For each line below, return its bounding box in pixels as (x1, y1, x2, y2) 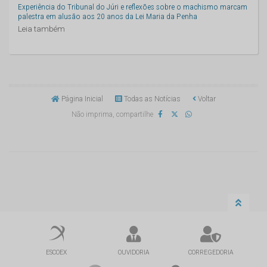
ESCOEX (46, 248, 67, 256)
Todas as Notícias (122, 94, 181, 103)
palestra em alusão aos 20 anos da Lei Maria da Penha (18, 11, 197, 21)
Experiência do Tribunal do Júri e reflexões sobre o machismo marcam (18, 1, 247, 11)
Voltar (196, 94, 216, 103)
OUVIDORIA (118, 248, 149, 256)
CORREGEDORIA (188, 248, 233, 256)
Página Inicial (60, 94, 103, 103)
